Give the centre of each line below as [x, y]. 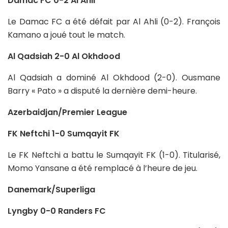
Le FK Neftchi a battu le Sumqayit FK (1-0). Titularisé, [114, 155]
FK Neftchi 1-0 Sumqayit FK [64, 133]
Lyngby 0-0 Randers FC [57, 211]
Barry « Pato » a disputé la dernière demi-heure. [102, 91]
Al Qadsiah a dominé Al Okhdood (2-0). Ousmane [114, 77]
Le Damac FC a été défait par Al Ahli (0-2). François [114, 21]
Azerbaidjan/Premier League [67, 112]
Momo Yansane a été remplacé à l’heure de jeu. [103, 168]
